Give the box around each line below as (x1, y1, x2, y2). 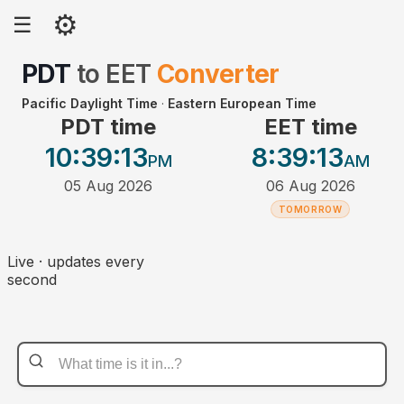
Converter (156, 59, 280, 89)
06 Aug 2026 (265, 177, 355, 196)
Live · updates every (7, 252, 144, 271)
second (7, 271, 57, 289)
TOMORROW (278, 204, 343, 216)
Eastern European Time (168, 96, 317, 111)
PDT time (60, 114, 156, 141)
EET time (263, 114, 357, 141)
